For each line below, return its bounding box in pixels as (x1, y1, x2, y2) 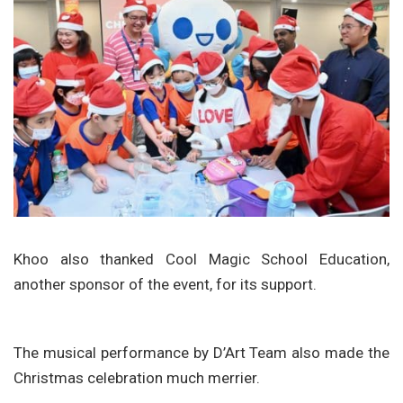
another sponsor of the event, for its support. (13, 274, 317, 293)
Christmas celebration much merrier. (13, 368, 260, 387)
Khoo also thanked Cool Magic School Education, (13, 249, 390, 268)
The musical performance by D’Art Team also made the (13, 343, 390, 362)
